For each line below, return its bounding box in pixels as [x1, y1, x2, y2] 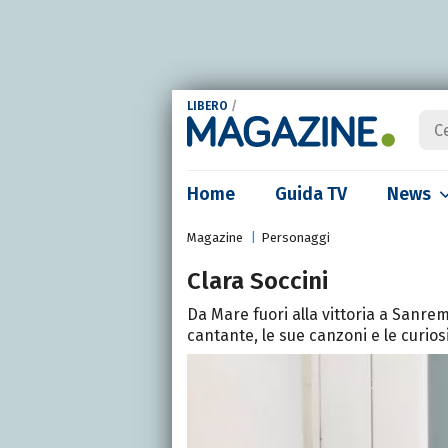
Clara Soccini [187, 267, 328, 295]
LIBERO [187, 99, 228, 114]
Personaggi [261, 230, 330, 245]
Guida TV [275, 183, 347, 205]
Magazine [187, 230, 243, 245]
